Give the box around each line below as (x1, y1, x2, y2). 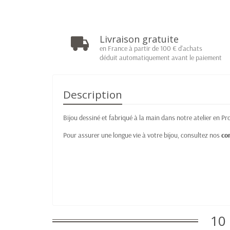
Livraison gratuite (100, 33, 179, 45)
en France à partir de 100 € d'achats (100, 44, 203, 53)
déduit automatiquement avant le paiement (100, 53, 222, 62)
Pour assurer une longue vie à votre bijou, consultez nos (63, 130, 221, 140)
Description (63, 87, 122, 102)
